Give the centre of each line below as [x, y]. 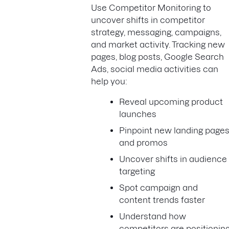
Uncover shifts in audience [173, 159]
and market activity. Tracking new [158, 44]
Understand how [153, 216]
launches [139, 114]
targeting [138, 171]
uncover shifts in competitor [148, 20]
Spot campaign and [158, 188]
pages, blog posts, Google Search [157, 57]
